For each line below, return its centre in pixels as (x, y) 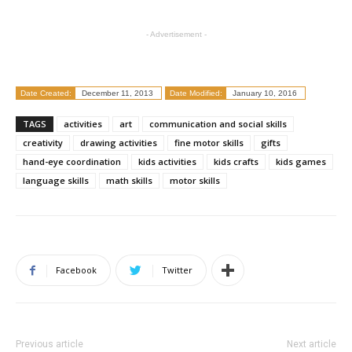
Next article (312, 345)
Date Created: (46, 93)
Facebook (76, 270)
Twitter (177, 270)
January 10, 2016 (264, 93)
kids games (301, 162)
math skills (129, 181)
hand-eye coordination (72, 162)
